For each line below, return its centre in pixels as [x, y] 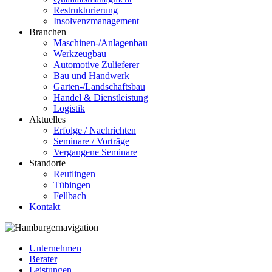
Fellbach [70, 196]
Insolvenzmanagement [96, 21]
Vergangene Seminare [95, 152]
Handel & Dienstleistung [101, 97]
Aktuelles [47, 119]
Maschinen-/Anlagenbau [100, 43]
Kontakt [45, 207]
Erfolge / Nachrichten [95, 130]
